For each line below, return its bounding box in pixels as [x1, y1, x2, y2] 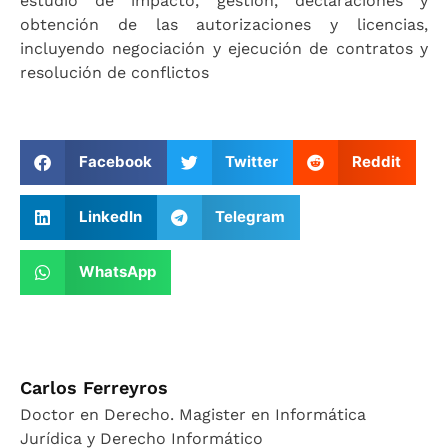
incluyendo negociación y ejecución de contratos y [20, 39, 428, 59]
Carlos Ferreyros [20, 376, 168, 398]
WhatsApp [78, 262, 156, 282]
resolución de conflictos [20, 63, 209, 83]
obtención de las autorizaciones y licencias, [20, 15, 428, 35]
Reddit [351, 152, 401, 172]
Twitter [225, 152, 278, 172]
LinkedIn [78, 207, 142, 227]
